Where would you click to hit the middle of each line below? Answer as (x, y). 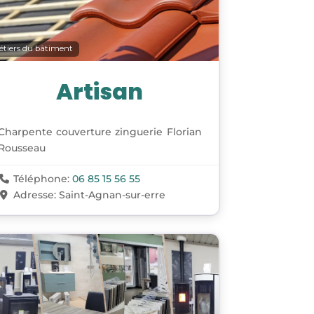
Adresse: (36, 194)
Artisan (100, 91)
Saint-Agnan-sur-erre (112, 194)
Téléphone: (42, 178)
